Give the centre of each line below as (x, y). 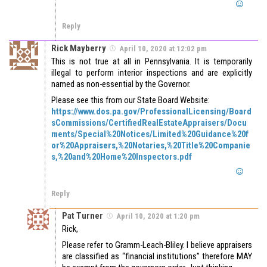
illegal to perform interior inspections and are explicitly (152, 73)
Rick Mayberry (79, 49)
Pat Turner (83, 216)
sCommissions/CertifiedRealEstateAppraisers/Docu (149, 123)
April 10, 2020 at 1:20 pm (158, 216)
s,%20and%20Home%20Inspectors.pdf (122, 157)
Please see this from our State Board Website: (131, 100)
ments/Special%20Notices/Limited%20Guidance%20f (150, 134)
